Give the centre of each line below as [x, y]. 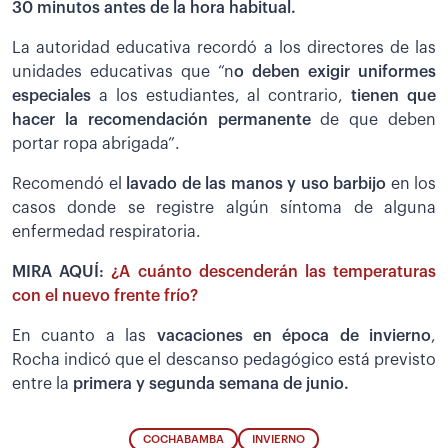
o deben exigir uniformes [335, 71]
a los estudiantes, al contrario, [221, 95]
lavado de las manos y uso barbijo [256, 183]
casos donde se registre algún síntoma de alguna [224, 207]
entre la [40, 383]
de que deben [373, 119]
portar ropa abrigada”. [96, 143]
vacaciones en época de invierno [293, 335]
